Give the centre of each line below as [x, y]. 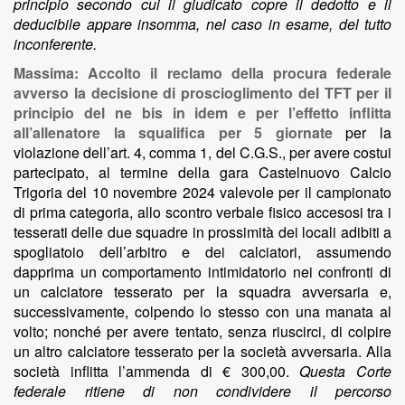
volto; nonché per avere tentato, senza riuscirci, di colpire [202, 331]
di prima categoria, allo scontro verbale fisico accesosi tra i [202, 212]
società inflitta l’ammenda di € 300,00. [157, 371]
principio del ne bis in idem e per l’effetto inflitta [202, 113]
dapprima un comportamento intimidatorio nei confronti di [202, 272]
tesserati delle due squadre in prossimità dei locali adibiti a [202, 232]
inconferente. [55, 44]
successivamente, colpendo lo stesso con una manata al [202, 311]
